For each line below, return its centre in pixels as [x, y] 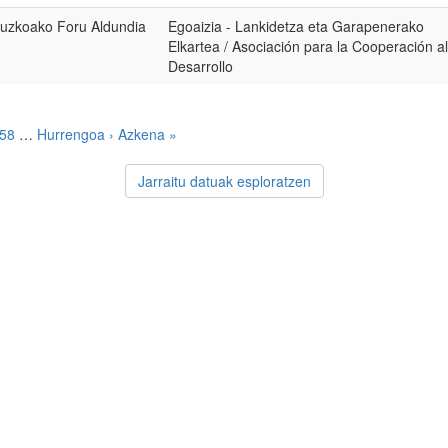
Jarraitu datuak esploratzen [224, 181]
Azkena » [147, 134]
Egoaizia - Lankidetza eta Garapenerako [296, 26]
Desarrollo [200, 66]
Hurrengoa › [75, 134]
